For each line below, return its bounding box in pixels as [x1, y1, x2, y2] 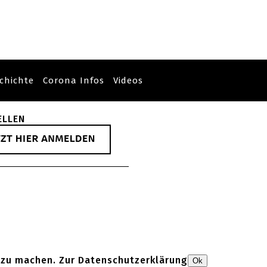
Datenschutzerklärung [78, 254, 188, 266]
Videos [113, 75, 143, 86]
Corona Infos [43, 75, 104, 86]
